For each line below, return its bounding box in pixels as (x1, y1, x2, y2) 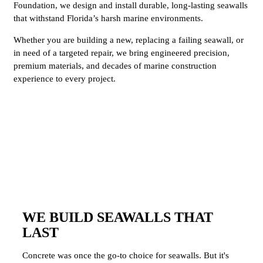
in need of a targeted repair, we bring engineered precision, (14, 48, 230, 58)
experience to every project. (14, 73, 116, 83)
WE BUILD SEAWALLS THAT (22, 209, 213, 225)
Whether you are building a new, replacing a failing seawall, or (14, 35, 244, 45)
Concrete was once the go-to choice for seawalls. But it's (22, 250, 229, 260)
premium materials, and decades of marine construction (14, 60, 217, 70)
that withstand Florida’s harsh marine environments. (14, 13, 203, 23)
